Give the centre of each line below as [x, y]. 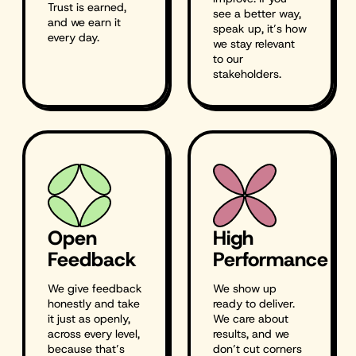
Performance [271, 259]
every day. [74, 38]
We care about [251, 318]
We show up [245, 288]
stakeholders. [248, 74]
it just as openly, [89, 318]
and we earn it [85, 23]
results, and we [252, 333]
